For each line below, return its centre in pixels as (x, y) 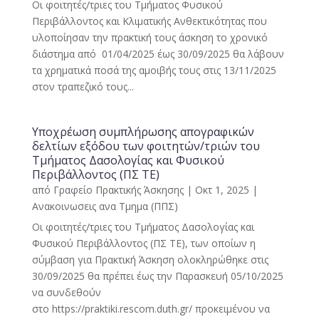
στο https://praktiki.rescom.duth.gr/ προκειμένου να (151, 309)
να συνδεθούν (66, 292)
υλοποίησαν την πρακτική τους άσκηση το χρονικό (150, 37)
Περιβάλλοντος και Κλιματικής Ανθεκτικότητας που (149, 21)
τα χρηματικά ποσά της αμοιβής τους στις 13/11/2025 (154, 70)
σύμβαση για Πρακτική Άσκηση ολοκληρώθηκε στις (150, 260)
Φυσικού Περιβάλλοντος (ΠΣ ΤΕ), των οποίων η (143, 243)
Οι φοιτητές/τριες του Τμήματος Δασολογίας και (143, 227)
